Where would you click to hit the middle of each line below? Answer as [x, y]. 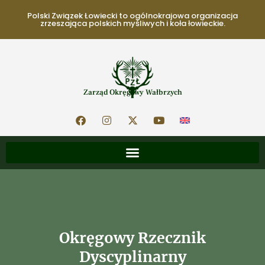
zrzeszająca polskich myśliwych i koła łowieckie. [132, 23]
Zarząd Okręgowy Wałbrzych [132, 92]
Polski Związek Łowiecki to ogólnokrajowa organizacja [132, 16]
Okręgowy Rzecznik [132, 238]
